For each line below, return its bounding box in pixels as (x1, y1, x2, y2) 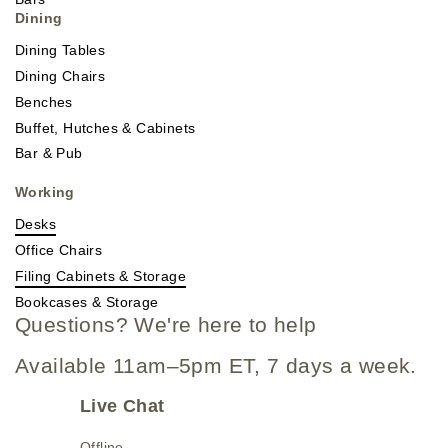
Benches (15, 93, 73, 110)
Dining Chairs (15, 68, 106, 85)
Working (15, 184, 75, 201)
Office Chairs (15, 242, 103, 259)
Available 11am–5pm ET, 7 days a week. (15, 353, 417, 377)
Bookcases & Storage (15, 293, 159, 310)
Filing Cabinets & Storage (15, 268, 186, 285)
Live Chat (80, 395, 165, 416)
